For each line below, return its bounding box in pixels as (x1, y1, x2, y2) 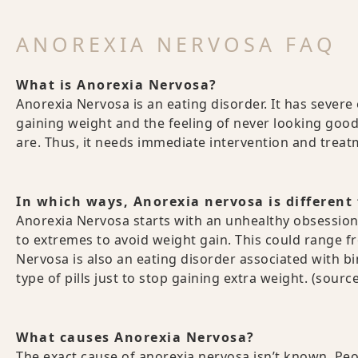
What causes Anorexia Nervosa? (16, 328, 255, 347)
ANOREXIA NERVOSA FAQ (16, 30, 336, 58)
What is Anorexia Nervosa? (16, 76, 217, 94)
